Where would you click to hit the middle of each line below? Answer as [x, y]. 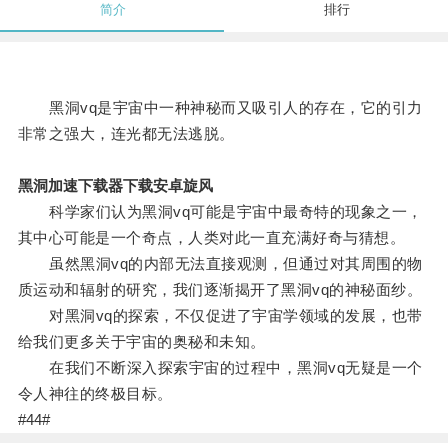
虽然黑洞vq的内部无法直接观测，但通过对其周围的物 [220, 264]
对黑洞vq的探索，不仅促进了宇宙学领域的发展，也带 [220, 316]
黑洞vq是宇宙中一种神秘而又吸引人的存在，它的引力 [220, 108]
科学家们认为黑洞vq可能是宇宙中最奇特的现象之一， [220, 212]
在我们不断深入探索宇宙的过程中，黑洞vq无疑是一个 [220, 368]
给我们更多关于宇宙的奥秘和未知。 [141, 342]
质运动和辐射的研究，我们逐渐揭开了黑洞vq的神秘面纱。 [220, 290]
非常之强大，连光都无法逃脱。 [126, 134]
